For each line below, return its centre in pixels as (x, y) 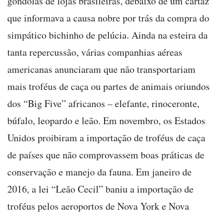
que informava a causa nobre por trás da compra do (108, 18)
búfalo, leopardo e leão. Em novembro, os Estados (106, 120)
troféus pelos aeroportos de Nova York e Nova (98, 206)
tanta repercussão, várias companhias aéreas (95, 52)
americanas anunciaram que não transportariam (101, 69)
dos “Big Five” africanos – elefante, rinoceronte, (103, 103)
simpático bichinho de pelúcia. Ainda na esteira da (108, 35)
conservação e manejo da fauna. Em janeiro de (99, 172)
